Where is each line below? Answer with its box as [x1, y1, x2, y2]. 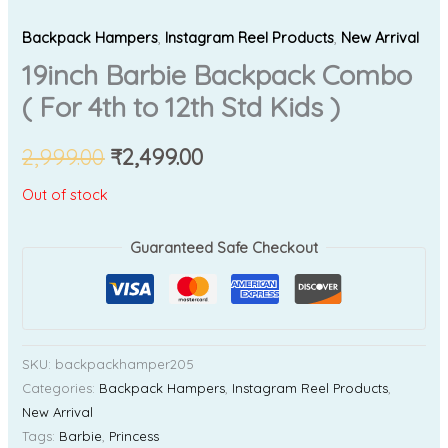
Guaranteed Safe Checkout [130, 237, 318, 257]
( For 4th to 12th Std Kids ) [22, 90, 341, 125]
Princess [109, 428, 160, 445]
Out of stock [22, 185, 109, 205]
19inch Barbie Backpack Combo [22, 58, 413, 93]
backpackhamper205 [55, 356, 195, 373]
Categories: [22, 380, 100, 397]
